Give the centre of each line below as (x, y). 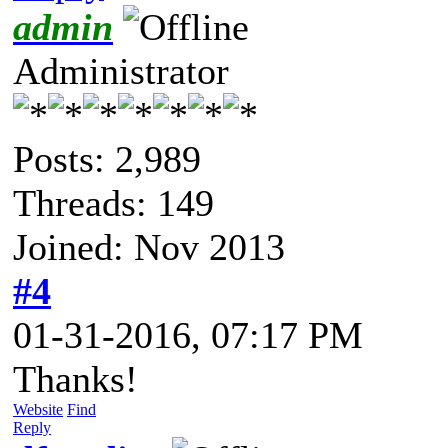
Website (38, 409)
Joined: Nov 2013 (149, 246)
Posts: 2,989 (107, 158)
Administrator (121, 70)
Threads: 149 (113, 202)
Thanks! (75, 378)
